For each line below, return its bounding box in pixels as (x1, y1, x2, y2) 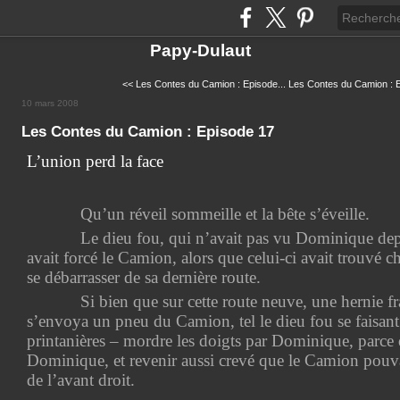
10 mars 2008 (21, 98, 79, 108)
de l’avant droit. (27, 370, 135, 389)
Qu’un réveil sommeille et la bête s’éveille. (76, 204, 370, 223)
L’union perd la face (27, 151, 163, 171)
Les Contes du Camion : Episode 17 (21, 123, 274, 140)
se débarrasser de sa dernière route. (27, 267, 261, 287)
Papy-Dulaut (149, 41, 251, 60)
